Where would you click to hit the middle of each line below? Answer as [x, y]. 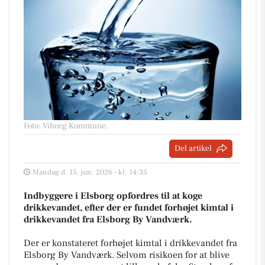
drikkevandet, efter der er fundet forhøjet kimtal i [129, 207]
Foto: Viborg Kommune [65, 126]
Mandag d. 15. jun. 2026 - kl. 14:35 [90, 172]
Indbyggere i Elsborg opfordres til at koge [113, 195]
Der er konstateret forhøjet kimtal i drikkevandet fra [130, 243]
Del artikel [193, 148]
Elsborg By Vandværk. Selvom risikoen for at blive [127, 255]
